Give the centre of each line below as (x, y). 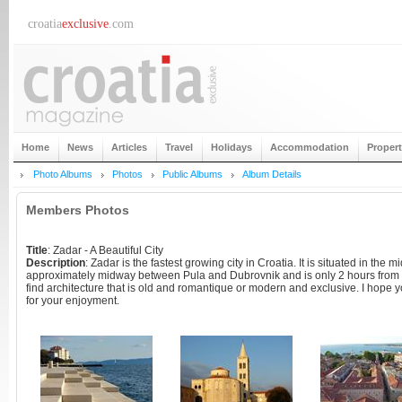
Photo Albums (63, 174)
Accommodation (310, 147)
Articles (129, 147)
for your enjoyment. (73, 301)
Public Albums (192, 174)
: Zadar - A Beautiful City (105, 250)
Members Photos (78, 210)
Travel (179, 147)
